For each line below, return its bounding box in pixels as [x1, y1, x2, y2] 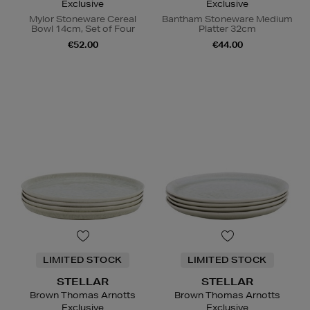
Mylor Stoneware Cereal [29, 13, 136, 26]
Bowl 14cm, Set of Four [30, 23, 135, 35]
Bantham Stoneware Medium [162, 13, 293, 26]
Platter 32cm [199, 23, 256, 35]
